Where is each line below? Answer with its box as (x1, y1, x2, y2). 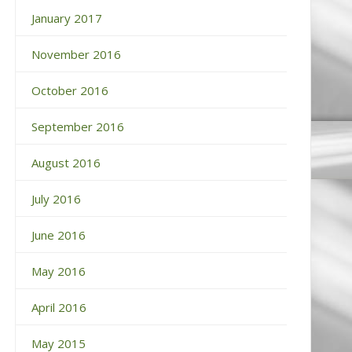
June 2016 (31, 226, 86, 243)
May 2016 (31, 262, 86, 279)
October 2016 (31, 82, 108, 98)
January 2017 (31, 9, 102, 26)
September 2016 (31, 118, 124, 134)
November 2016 (31, 46, 121, 62)
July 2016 (31, 190, 81, 207)
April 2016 (31, 299, 86, 315)
